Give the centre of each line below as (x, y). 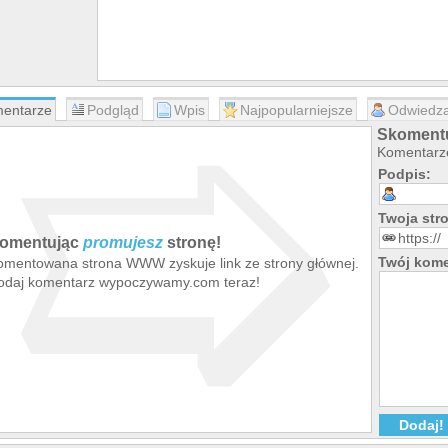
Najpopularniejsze (296, 110)
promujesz (123, 242)
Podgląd (113, 110)
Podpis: (404, 174)
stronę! (192, 242)
